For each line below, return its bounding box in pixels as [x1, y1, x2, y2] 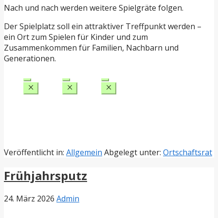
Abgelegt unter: [104, 147, 163, 158]
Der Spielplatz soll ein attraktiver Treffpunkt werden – [4, 21, 201, 32]
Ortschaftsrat [163, 147, 212, 158]
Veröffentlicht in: [4, 147, 66, 158]
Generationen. [4, 53, 56, 64]
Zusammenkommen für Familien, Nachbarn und [4, 42, 179, 54]
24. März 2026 [4, 193, 54, 204]
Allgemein [66, 147, 102, 158]
